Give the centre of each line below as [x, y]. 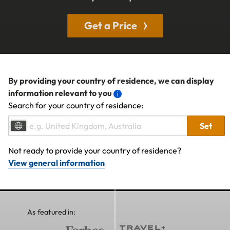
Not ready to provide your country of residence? [95, 150]
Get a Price [110, 25]
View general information [56, 162]
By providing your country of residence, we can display [111, 80]
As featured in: [51, 212]
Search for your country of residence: [76, 105]
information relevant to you [60, 93]
